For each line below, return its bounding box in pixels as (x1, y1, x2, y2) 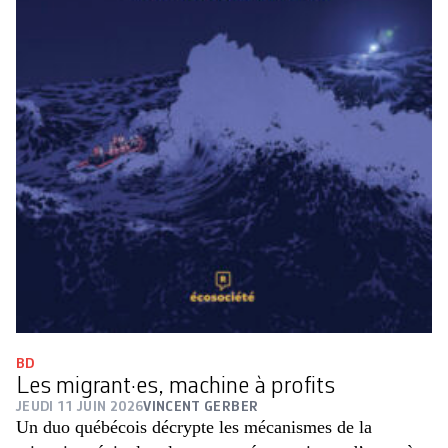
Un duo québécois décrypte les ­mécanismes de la (16, 417, 372, 438)
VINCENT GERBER (143, 400, 259, 415)
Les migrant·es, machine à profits (16, 375, 335, 400)
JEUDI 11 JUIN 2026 (16, 400, 144, 415)
